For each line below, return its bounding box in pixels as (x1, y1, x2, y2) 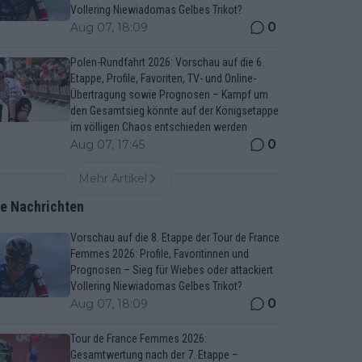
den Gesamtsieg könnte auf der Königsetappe (69, 104, 279, 117)
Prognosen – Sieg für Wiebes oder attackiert (69, 263, 273, 276)
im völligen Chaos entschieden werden (69, 120, 247, 133)
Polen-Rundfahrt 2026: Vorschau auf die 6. (69, 56, 264, 69)
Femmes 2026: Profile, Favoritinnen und (69, 247, 249, 260)
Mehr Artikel (78, 171, 147, 186)
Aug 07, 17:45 (69, 137, 145, 152)
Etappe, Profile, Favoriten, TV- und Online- (69, 72, 256, 85)
